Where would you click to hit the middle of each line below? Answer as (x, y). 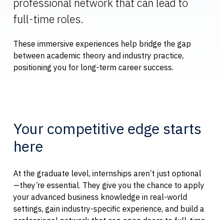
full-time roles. (48, 19)
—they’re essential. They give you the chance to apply (109, 185)
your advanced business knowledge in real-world (100, 197)
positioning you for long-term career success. (93, 68)
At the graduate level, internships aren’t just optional (107, 173)
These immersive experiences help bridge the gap (102, 44)
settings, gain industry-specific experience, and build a (109, 208)
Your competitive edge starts (107, 129)
